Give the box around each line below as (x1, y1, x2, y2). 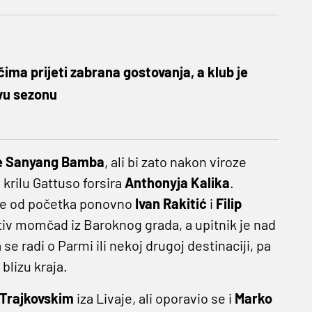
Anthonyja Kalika (124, 173, 230, 191)
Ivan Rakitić (134, 194, 207, 212)
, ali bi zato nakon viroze (104, 153, 247, 170)
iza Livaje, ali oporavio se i (73, 289, 235, 306)
